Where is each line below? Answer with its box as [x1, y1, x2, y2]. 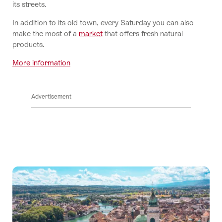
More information [12, 58, 70, 67]
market [79, 29, 103, 38]
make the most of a [12, 29, 79, 38]
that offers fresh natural [103, 29, 183, 38]
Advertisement [31, 93, 71, 100]
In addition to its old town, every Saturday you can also [12, 18, 194, 27]
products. [12, 40, 45, 49]
